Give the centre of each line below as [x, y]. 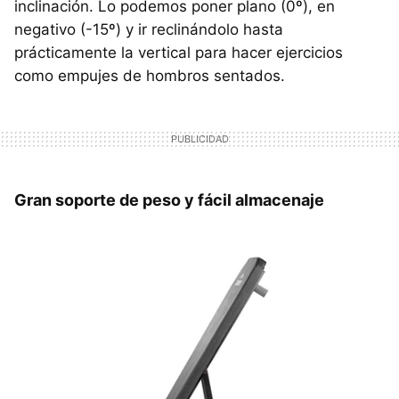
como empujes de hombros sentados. [150, 76]
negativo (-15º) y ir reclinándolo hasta [149, 30]
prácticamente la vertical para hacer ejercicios [179, 53]
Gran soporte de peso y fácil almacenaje [169, 200]
